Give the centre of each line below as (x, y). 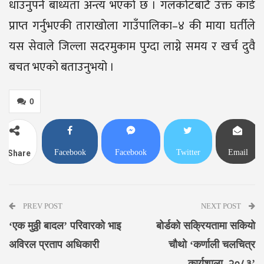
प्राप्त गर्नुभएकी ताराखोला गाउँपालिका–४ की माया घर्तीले (132, 26)
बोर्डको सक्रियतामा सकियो (206, 225)
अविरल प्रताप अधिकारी (54, 244)
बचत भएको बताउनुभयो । (62, 67)
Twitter (188, 152)
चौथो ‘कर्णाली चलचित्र (212, 244)
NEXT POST (222, 206)
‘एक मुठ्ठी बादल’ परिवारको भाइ (65, 225)
